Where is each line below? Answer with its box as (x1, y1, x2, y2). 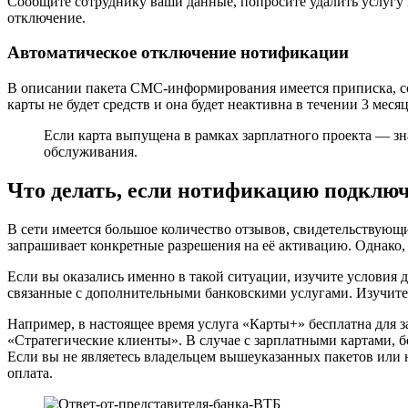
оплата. (7, 364, 53, 381)
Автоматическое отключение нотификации (7, 43, 349, 63)
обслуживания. (44, 144, 138, 159)
